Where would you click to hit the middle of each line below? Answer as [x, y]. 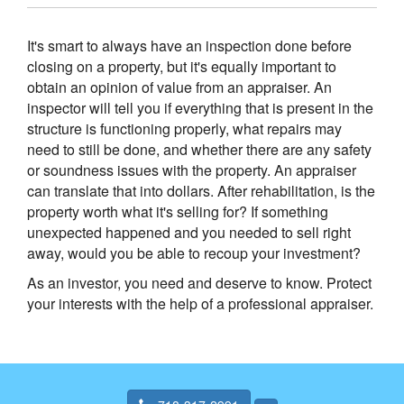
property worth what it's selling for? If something [178, 211]
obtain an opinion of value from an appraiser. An [179, 87]
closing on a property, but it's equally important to [182, 66]
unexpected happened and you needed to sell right [189, 232]
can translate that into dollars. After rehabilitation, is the [201, 190]
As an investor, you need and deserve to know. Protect [199, 282]
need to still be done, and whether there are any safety [199, 149]
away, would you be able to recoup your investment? [194, 252]
